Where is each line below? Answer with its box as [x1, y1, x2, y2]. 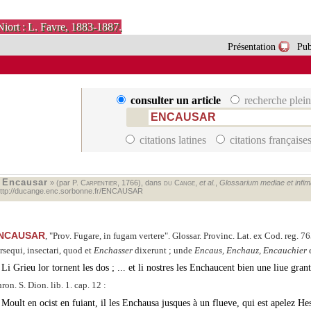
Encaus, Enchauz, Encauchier [194, 245, 307, 255]
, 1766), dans [117, 178, 164, 187]
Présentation [227, 41, 276, 52]
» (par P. [47, 178, 81, 187]
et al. [199, 178, 215, 187]
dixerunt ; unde [132, 245, 194, 255]
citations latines [137, 133, 209, 146]
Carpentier [80, 178, 117, 187]
